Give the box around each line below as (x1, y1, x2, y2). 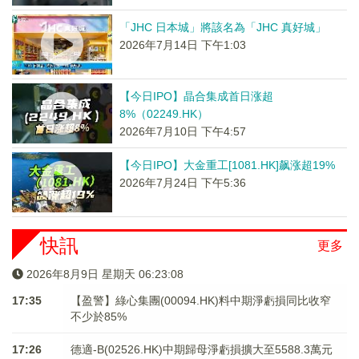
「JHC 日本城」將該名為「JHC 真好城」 (119, 21, 326, 34)
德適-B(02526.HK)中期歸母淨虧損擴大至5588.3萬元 (70, 343, 333, 356)
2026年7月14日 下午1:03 (119, 38, 246, 51)
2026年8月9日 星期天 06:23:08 (26, 268, 184, 280)
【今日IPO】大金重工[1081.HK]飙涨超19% (119, 159, 335, 171)
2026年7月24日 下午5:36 (119, 176, 246, 189)
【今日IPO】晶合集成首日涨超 (119, 90, 273, 103)
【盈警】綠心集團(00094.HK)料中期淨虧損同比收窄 (70, 294, 331, 307)
